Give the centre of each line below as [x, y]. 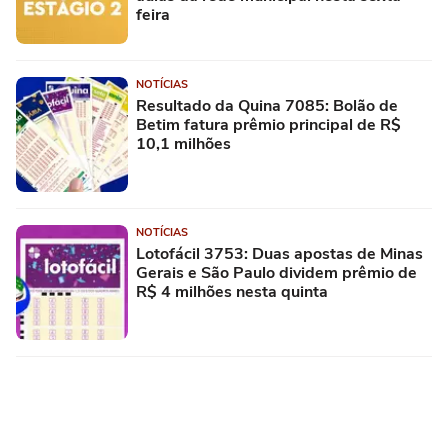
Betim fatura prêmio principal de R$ [268, 125]
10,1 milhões [183, 144]
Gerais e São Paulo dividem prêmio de [276, 273]
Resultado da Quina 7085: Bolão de [267, 106]
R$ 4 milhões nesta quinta [232, 292]
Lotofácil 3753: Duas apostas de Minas [279, 254]
